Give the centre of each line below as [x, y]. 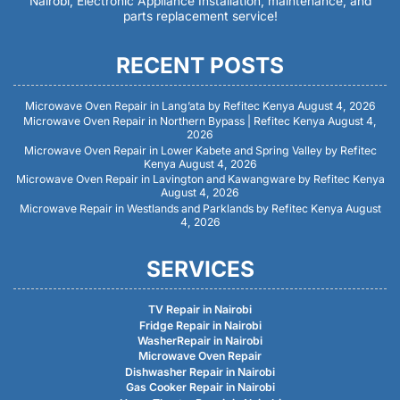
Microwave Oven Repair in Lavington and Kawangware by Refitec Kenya [200, 179]
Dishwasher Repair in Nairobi [200, 371]
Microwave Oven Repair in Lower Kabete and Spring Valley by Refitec [200, 150]
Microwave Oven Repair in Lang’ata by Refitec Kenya [159, 105]
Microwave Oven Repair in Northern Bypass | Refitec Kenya [174, 121]
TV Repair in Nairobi [200, 310]
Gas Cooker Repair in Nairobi [200, 387]
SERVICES [200, 269]
